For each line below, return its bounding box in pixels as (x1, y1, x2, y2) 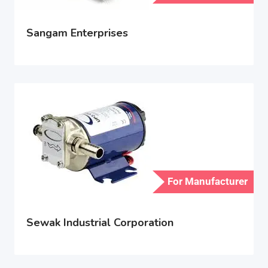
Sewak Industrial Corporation (26, 215, 173, 230)
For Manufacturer (167, 175, 248, 187)
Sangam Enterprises (26, 26, 128, 41)
